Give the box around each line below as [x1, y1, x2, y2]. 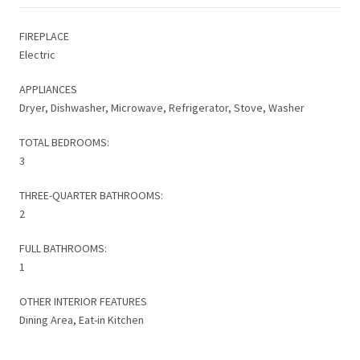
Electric [19, 47, 55, 62]
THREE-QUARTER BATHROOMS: [19, 187, 163, 202]
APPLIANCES [19, 81, 77, 96]
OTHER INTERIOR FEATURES [19, 293, 147, 309]
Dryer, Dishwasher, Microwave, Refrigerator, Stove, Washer [19, 100, 305, 115]
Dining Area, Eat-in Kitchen [19, 312, 144, 327]
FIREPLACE [19, 28, 69, 43]
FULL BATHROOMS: [19, 240, 107, 256]
